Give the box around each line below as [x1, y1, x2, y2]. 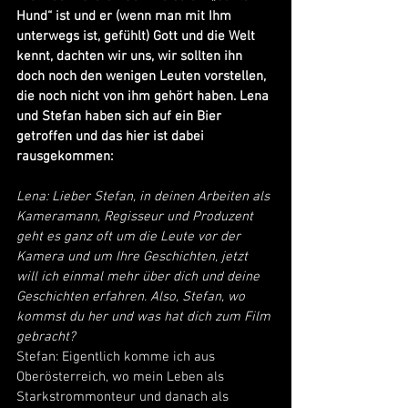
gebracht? [16, 329, 76, 345]
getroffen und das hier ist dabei [16, 128, 208, 145]
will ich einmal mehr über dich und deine [16, 269, 263, 285]
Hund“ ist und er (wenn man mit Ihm [16, 8, 235, 25]
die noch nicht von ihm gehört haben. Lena [16, 88, 272, 105]
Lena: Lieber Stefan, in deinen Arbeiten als [16, 189, 273, 205]
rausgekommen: [16, 148, 113, 165]
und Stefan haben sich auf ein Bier [16, 108, 225, 125]
